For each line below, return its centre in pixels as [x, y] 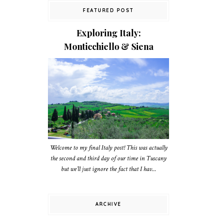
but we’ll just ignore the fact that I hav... [108, 169]
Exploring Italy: [108, 33]
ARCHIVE [108, 204]
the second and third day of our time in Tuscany [108, 158]
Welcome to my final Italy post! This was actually [108, 147]
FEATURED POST [108, 11]
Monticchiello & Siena [108, 47]
